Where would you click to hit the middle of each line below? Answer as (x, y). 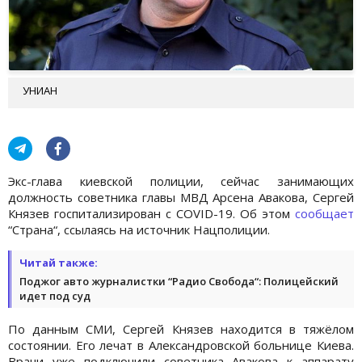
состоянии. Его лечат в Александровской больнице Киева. (181, 345)
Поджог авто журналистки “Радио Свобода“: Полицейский (179, 281)
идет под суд (55, 295)
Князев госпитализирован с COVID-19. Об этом (152, 213)
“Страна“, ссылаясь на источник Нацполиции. (139, 229)
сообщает (324, 213)
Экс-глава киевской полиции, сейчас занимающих (181, 181)
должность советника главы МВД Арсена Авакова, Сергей (181, 197)
